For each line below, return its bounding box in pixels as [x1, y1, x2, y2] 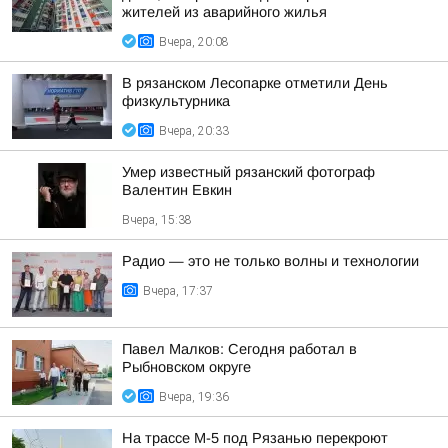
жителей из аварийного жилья [122, 4, 327, 20]
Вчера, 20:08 [159, 35, 229, 49]
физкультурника [122, 93, 230, 109]
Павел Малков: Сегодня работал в [122, 341, 357, 357]
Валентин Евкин [122, 182, 232, 198]
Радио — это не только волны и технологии [122, 253, 419, 269]
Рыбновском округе [122, 359, 251, 375]
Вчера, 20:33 [159, 124, 229, 138]
